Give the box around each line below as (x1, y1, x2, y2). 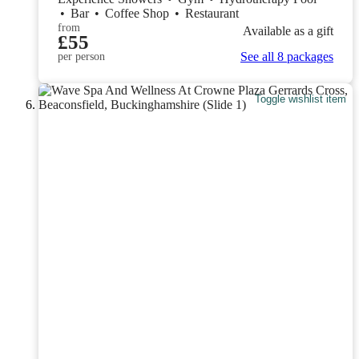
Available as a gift (243, 24, 333, 38)
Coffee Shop (105, 6, 172, 20)
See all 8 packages (240, 49, 333, 63)
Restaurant (185, 6, 239, 20)
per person (58, 50, 105, 63)
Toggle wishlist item (255, 93, 347, 106)
